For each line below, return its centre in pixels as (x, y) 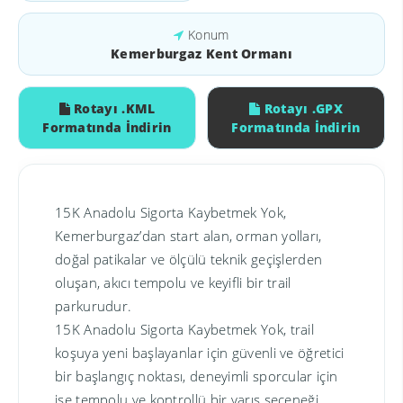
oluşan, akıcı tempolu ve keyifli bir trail (173, 282)
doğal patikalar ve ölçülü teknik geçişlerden (189, 259)
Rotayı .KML (115, 108)
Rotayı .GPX (303, 108)
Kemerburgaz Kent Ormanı (201, 54)
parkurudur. (94, 306)
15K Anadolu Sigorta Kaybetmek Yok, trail (184, 329)
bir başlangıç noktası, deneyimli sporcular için (197, 376)
